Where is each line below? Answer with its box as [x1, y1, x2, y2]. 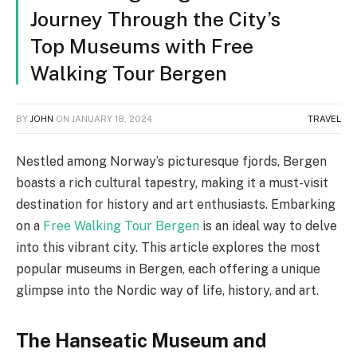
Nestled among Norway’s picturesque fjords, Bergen [16, 153, 327, 169]
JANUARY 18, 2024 [72, 113, 152, 124]
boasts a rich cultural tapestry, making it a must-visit [16, 175, 328, 190]
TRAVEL [308, 113, 341, 124]
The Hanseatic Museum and [16, 328, 266, 351]
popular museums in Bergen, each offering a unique [16, 261, 320, 277]
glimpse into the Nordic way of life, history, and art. [16, 282, 319, 298]
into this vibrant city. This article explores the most [16, 239, 320, 255]
